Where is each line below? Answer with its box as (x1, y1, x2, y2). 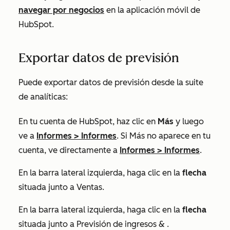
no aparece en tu (145, 130, 210, 141)
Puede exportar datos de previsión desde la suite (18, 77, 203, 87)
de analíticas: (18, 91, 68, 102)
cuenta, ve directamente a (18, 145, 120, 155)
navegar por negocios (18, 5, 104, 15)
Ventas (76, 182, 102, 192)
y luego (174, 116, 204, 126)
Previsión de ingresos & (76, 219, 167, 229)
